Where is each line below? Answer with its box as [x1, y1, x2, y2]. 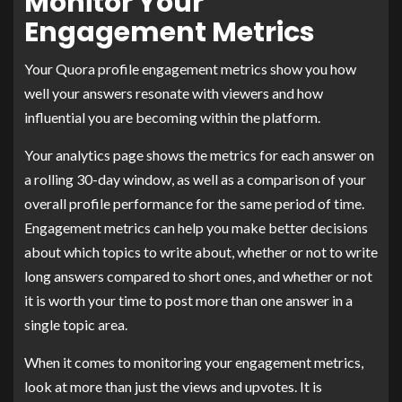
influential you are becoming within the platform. [24, 108, 320, 126]
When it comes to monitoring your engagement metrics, [24, 353, 363, 371]
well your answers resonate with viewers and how [24, 83, 323, 101]
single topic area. [24, 315, 127, 333]
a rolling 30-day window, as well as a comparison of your [24, 170, 366, 188]
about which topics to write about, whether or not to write [24, 242, 378, 260]
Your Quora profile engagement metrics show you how [24, 59, 356, 77]
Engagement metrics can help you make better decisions [24, 218, 368, 236]
